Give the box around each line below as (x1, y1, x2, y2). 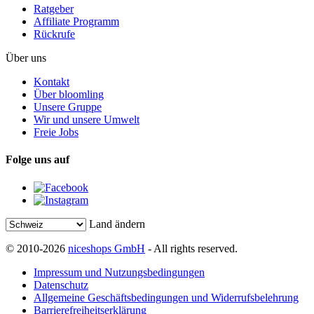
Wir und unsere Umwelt (34, 114, 139, 126)
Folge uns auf (6, 153, 69, 166)
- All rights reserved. (145, 242, 238, 254)
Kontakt (34, 76, 69, 88)
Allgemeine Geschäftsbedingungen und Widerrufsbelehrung (34, 291, 299, 303)
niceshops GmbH (68, 242, 145, 254)
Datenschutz (34, 278, 88, 291)
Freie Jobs (34, 126, 78, 139)
